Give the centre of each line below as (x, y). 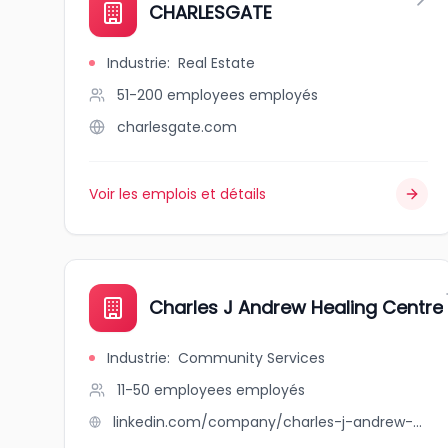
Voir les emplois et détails (177, 194)
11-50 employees (174, 390)
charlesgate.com (177, 127)
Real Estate (216, 63)
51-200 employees (181, 95)
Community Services (251, 358)
